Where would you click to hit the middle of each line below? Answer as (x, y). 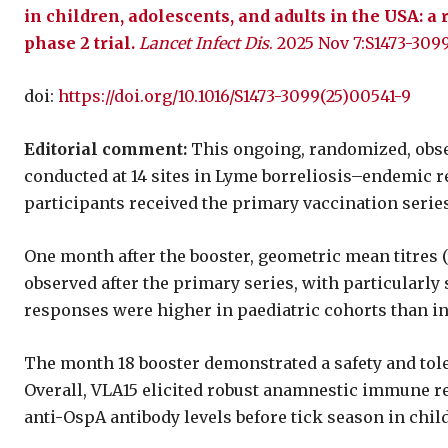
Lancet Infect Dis (204, 42)
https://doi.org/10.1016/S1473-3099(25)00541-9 (234, 95)
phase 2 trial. (79, 42)
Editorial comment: (105, 148)
